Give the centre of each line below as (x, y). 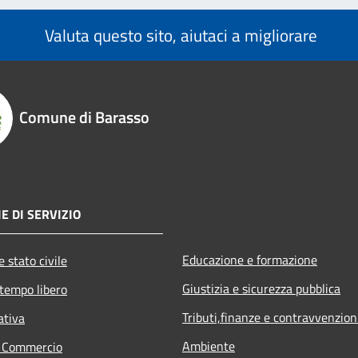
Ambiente (209, 346)
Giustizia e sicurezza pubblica (261, 288)
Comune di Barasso (84, 117)
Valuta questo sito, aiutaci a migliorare (179, 35)
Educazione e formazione (250, 259)
